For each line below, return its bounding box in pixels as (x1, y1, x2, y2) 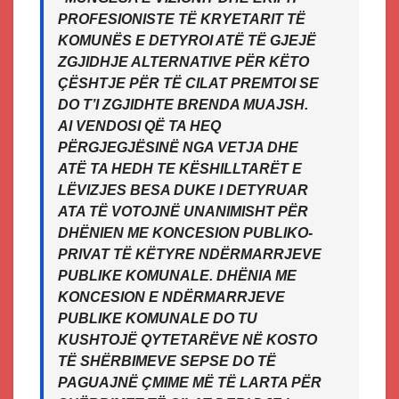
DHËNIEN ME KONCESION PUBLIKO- (58, 225, 313, 241)
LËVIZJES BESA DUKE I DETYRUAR (58, 183, 308, 199)
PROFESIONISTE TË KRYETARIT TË (58, 12, 305, 28)
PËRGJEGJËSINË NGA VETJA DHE (58, 140, 298, 156)
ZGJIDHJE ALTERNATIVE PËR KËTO (58, 54, 309, 70)
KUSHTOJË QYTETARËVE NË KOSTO (58, 332, 317, 348)
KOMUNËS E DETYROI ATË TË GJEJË (58, 33, 316, 49)
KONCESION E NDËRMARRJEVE (58, 289, 285, 305)
